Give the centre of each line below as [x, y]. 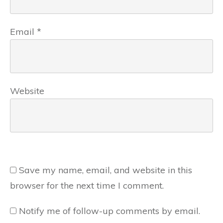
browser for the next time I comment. [87, 185]
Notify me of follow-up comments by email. [110, 211]
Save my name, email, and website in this [106, 170]
